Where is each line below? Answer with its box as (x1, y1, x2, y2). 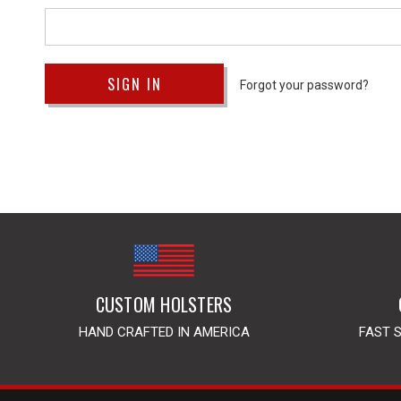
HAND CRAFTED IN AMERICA (78, 324, 250, 340)
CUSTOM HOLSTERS (95, 291, 233, 318)
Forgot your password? (240, 78, 369, 92)
